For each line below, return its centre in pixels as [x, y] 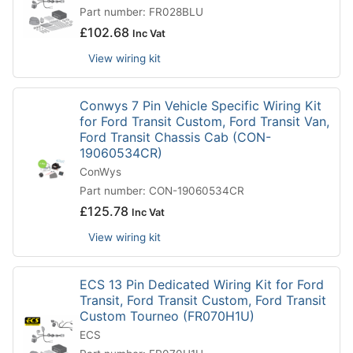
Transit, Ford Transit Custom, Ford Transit [203, 301]
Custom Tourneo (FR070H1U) [167, 316]
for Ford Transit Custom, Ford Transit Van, [204, 122]
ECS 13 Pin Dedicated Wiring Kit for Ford [202, 285]
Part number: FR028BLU [141, 12]
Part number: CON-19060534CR [162, 191]
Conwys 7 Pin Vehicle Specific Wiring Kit [201, 106]
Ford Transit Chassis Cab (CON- [175, 137]
